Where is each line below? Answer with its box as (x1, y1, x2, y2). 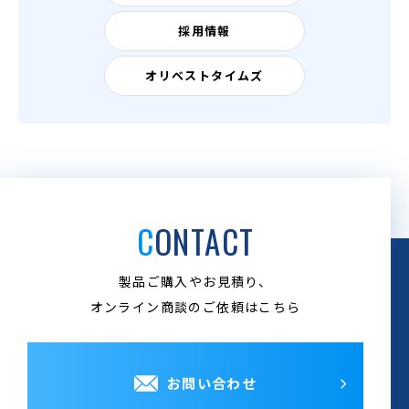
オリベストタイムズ (145, 67, 264, 84)
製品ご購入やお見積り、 (118, 272, 273, 290)
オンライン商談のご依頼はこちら (89, 298, 301, 316)
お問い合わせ (166, 373, 257, 393)
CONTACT (154, 217, 255, 265)
